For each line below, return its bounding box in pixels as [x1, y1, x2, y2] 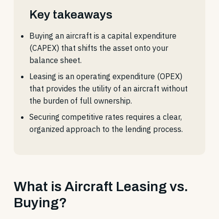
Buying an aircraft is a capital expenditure [29, 31, 176, 41]
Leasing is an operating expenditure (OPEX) [29, 71, 182, 81]
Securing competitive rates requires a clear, [29, 112, 182, 122]
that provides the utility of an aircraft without [29, 84, 188, 93]
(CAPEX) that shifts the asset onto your [29, 43, 168, 53]
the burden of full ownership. [29, 96, 132, 106]
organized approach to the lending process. [29, 124, 183, 134]
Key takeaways [29, 8, 112, 21]
